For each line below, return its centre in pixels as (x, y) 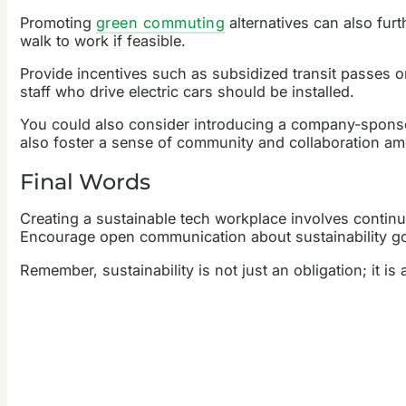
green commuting (160, 22)
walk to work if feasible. (102, 40)
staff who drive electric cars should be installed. (187, 91)
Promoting (58, 22)
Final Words (85, 182)
